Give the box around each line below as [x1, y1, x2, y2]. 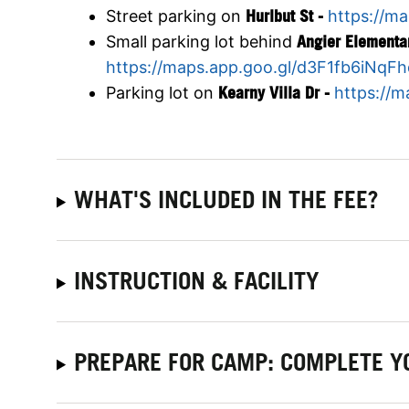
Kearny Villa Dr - [218, 82, 334, 102]
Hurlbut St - [246, 5, 328, 26]
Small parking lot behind [106, 31, 297, 51]
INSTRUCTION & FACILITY [74, 266, 320, 295]
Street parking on [106, 5, 246, 26]
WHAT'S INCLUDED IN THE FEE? [74, 184, 380, 214]
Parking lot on [106, 82, 218, 102]
